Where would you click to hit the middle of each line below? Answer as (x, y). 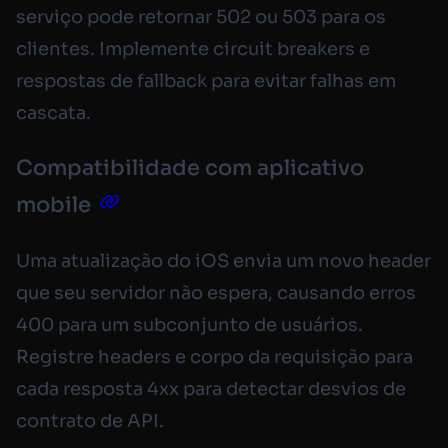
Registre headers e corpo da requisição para (214, 357)
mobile (53, 205)
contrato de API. (90, 421)
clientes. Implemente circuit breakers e (193, 49)
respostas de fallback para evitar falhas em (206, 81)
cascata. (53, 113)
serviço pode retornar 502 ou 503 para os (201, 17)
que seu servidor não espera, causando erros (216, 293)
